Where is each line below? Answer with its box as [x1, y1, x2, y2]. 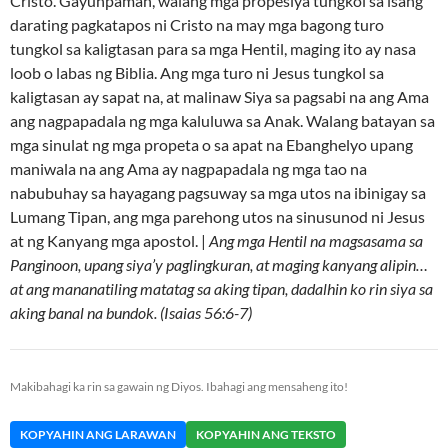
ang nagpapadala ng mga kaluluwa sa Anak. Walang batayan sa [10, 111, 435, 131]
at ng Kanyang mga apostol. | [10, 231, 209, 251]
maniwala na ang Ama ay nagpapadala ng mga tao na [10, 159, 367, 179]
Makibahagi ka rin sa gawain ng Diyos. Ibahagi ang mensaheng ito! [10, 379, 348, 395]
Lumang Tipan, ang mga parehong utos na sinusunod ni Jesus [10, 207, 425, 227]
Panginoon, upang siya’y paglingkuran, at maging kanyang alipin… [10, 255, 428, 275]
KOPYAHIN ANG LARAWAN [20, 427, 176, 443]
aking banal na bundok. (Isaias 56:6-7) [10, 303, 252, 323]
